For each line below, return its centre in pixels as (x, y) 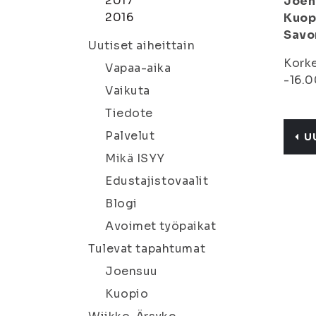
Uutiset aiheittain (142, 45)
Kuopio (127, 294)
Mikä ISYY (135, 158)
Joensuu (132, 271)
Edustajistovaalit (157, 181)
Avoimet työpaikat (161, 226)
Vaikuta (128, 91)
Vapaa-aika (138, 68)
